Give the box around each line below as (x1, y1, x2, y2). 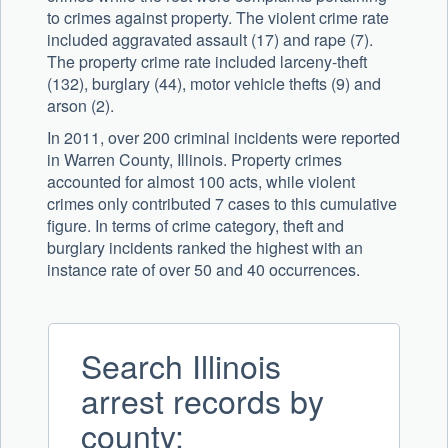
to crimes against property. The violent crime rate (47, 6, 389, 30)
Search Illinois (81, 342, 281, 389)
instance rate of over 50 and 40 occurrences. (47, 258, 360, 282)
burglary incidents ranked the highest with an (47, 236, 363, 260)
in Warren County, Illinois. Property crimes (47, 148, 342, 172)
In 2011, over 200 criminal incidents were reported (47, 126, 400, 150)
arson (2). (47, 94, 114, 118)
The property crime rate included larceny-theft (47, 50, 367, 74)
